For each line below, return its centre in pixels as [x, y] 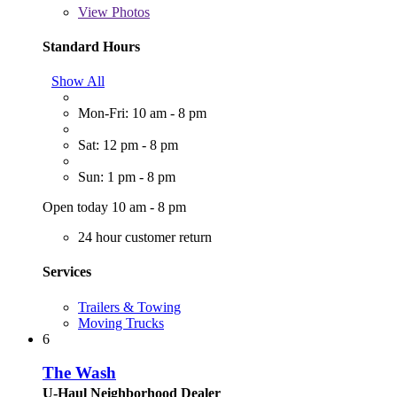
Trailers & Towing [129, 307]
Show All [78, 82]
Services [67, 272]
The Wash [79, 373]
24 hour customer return [145, 237]
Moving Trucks [121, 323]
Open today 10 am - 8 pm [114, 207]
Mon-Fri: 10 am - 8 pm [142, 113]
